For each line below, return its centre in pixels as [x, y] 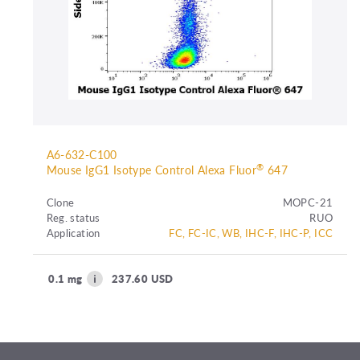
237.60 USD [142, 279]
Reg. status [73, 218]
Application [73, 233]
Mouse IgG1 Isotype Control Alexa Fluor [151, 169]
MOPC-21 [308, 202]
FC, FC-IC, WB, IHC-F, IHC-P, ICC [251, 233]
